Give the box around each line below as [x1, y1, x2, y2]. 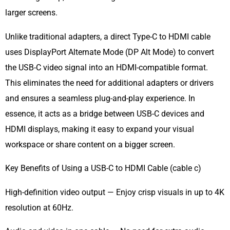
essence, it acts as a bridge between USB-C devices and [5, 108, 204, 119]
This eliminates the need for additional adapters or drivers [5, 78, 214, 88]
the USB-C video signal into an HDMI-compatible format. [5, 62, 208, 72]
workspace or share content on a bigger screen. [5, 139, 175, 149]
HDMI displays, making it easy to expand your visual [5, 124, 194, 134]
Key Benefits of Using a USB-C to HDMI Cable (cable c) [5, 163, 201, 174]
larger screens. [5, 8, 57, 18]
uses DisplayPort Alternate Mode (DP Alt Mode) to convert [5, 47, 214, 57]
